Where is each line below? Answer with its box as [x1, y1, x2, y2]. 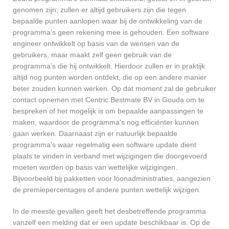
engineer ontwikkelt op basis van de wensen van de [13, 39, 179, 48]
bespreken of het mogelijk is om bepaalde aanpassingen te [13, 107, 203, 116]
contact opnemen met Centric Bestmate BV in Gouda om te [13, 96, 204, 104]
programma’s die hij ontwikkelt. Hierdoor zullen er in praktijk [13, 62, 205, 71]
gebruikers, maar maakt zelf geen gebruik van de [13, 51, 172, 59]
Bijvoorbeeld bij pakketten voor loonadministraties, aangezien [13, 174, 211, 183]
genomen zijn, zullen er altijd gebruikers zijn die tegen [13, 6, 186, 14]
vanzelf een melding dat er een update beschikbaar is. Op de [13, 218, 210, 227]
